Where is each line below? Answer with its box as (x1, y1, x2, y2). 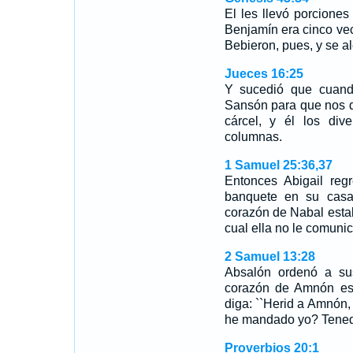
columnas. (224, 130, 282, 143)
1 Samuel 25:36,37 (224, 158, 333, 172)
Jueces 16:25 (224, 67, 303, 80)
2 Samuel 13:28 (224, 250, 315, 263)
